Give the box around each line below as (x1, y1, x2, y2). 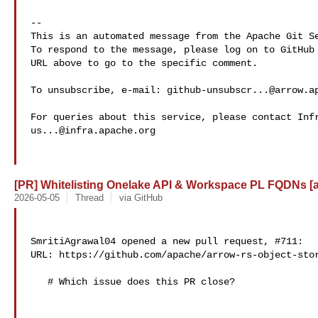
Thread (75, 192, 104, 203)
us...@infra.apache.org (31, 125, 155, 136)
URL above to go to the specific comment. (31, 57, 258, 69)
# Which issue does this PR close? (31, 276, 48, 287)
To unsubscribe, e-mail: (31, 84, 167, 96)
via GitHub (119, 192, 163, 203)
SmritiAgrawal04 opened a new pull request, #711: (31, 236, 303, 247)
